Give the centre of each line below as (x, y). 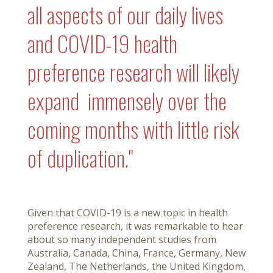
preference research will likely (133, 72)
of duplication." (80, 158)
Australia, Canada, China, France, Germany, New (136, 253)
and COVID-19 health (102, 43)
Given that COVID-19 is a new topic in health (128, 213)
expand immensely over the (127, 101)
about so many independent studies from (122, 240)
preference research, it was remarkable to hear (135, 226)
